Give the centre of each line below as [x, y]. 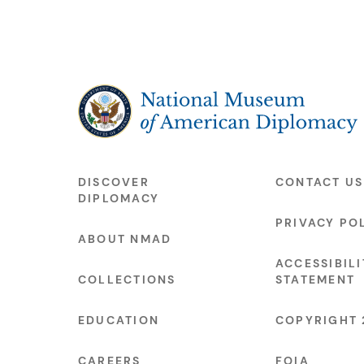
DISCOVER [114, 182]
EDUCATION [119, 321]
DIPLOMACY [119, 199]
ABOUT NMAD [125, 239]
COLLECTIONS [127, 280]
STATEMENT [316, 280]
